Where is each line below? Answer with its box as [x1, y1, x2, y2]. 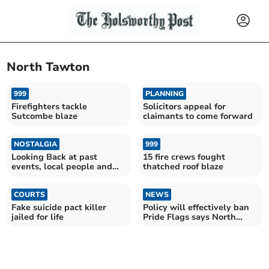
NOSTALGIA [14, 139, 58, 149]
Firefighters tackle [11, 100, 88, 112]
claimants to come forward [143, 110, 253, 122]
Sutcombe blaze [11, 110, 78, 122]
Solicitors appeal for [143, 100, 226, 112]
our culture [11, 170, 58, 182]
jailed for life [11, 211, 64, 223]
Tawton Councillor [143, 220, 219, 232]
